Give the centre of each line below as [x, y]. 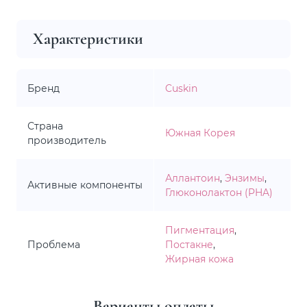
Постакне [189, 244]
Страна [45, 125]
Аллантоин [193, 177]
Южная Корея [200, 133]
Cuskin [181, 88]
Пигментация [200, 230]
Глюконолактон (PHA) [219, 192]
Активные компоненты [85, 185]
